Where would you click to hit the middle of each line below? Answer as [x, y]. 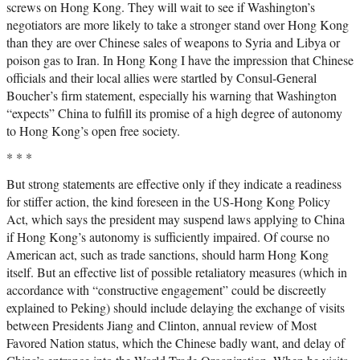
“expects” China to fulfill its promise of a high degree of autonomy [174, 113]
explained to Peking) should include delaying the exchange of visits [176, 308]
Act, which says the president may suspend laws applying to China [176, 219]
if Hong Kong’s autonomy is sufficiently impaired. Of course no [168, 237]
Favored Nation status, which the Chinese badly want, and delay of [176, 343]
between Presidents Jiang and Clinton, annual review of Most [162, 325]
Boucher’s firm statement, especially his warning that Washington [172, 96]
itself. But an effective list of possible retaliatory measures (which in [177, 272]
